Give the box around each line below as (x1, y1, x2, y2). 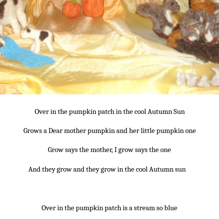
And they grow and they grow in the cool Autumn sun (28, 164, 186, 174)
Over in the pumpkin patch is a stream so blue (42, 203, 177, 212)
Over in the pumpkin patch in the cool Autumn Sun (34, 107, 185, 116)
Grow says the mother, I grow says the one (48, 145, 171, 154)
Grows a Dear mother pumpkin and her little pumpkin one (23, 126, 196, 135)
